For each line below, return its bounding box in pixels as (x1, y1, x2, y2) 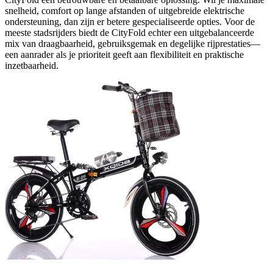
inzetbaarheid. (5, 60, 58, 71)
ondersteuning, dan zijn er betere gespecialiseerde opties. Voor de (5, 16, 255, 27)
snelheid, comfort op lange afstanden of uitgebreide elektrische (5, 5, 244, 16)
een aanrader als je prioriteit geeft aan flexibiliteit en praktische (5, 49, 244, 60)
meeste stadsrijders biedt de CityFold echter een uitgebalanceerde (5, 27, 254, 38)
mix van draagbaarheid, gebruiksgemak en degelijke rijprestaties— (5, 38, 260, 49)
